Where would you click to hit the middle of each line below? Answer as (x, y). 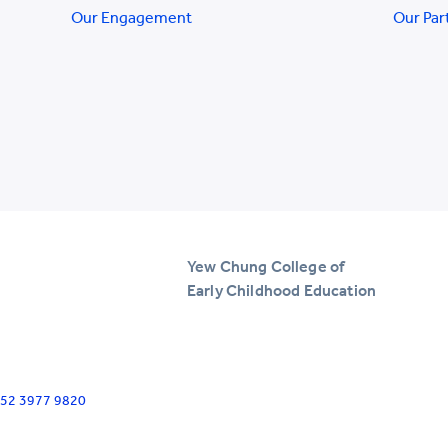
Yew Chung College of (266, 266)
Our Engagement (131, 17)
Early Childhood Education (281, 290)
